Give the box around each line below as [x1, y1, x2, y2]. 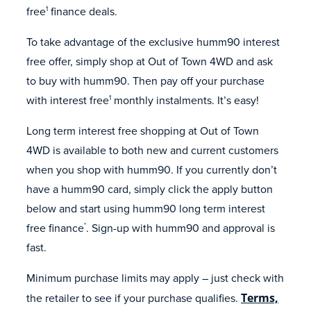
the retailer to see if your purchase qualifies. [26, 289, 241, 306]
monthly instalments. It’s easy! [111, 92, 259, 108]
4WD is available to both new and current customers [26, 142, 278, 158]
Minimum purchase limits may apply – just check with [26, 269, 284, 286]
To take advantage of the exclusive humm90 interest [26, 33, 280, 50]
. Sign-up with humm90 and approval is [86, 219, 275, 236]
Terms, [241, 289, 278, 305]
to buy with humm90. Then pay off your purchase [26, 72, 264, 89]
